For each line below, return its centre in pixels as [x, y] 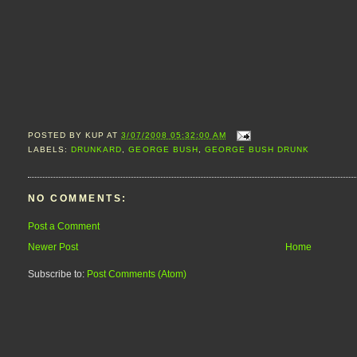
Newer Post [53, 247]
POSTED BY [57, 135]
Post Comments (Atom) [137, 275]
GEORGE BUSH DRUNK [257, 150]
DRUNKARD [97, 150]
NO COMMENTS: [78, 199]
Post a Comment [64, 226]
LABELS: [50, 150]
